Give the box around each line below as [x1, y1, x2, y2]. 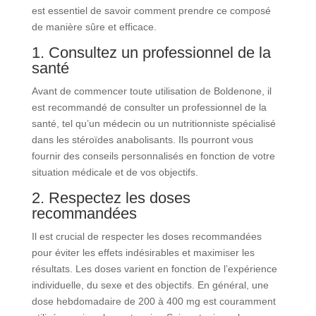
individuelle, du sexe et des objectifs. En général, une [31, 279, 269, 291]
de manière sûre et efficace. [31, 21, 157, 32]
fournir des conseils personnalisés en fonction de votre [31, 150, 275, 162]
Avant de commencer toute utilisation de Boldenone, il [31, 85, 272, 97]
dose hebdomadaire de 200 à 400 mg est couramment [31, 296, 276, 307]
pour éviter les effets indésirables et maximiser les [31, 247, 255, 258]
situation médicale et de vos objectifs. [31, 166, 198, 178]
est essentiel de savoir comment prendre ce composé [31, 5, 271, 16]
